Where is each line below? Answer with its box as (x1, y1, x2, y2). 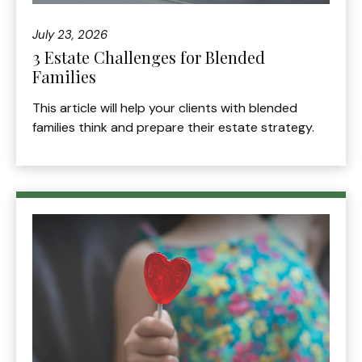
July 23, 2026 (32, 27, 107, 44)
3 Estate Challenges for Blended (32, 46, 265, 69)
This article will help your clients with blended (32, 99, 297, 117)
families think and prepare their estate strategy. (32, 119, 314, 137)
